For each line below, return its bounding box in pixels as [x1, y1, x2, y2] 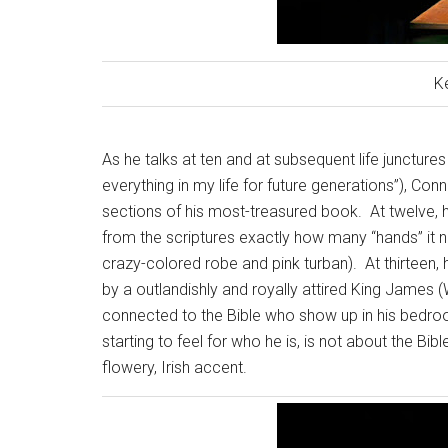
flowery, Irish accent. [102, 358, 247, 377]
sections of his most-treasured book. [102, 202, 362, 221]
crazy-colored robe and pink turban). [102, 254, 357, 273]
